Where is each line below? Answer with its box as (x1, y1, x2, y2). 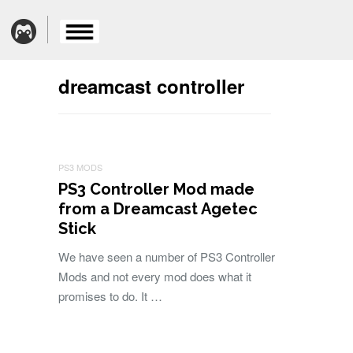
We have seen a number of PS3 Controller (58, 248, 275, 265)
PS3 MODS (58, 161, 102, 173)
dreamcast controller (58, 72, 244, 99)
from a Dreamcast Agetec (58, 199, 258, 218)
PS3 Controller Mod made (58, 180, 255, 199)
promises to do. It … (58, 288, 162, 304)
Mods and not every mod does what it (58, 268, 251, 284)
